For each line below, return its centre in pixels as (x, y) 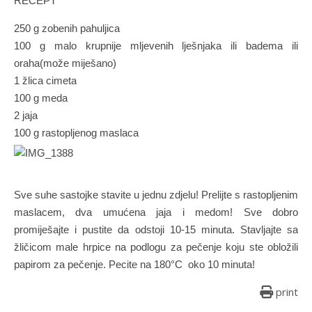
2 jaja (26, 115)
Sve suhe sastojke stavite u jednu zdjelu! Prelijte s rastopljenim (156, 195)
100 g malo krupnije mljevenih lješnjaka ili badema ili (156, 46)
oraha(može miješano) (65, 63)
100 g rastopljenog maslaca (76, 133)
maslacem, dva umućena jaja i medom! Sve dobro (156, 212)
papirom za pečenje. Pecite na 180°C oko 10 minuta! (134, 264)
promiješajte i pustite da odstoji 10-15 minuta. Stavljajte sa (156, 229)
